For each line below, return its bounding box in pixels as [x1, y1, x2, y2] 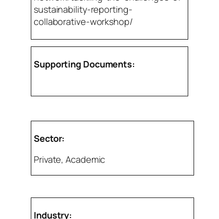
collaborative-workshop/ [34, 16, 133, 28]
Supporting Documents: [34, 58, 135, 70]
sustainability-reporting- [34, 3, 132, 16]
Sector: [34, 132, 65, 144]
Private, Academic [34, 153, 106, 166]
